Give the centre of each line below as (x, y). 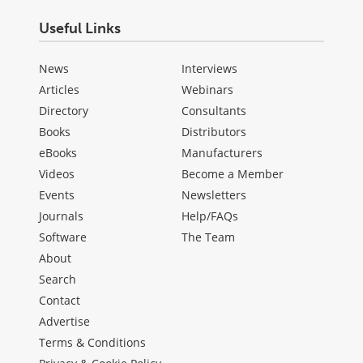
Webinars (207, 90)
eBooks (58, 153)
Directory (64, 111)
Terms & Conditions (92, 343)
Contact (60, 301)
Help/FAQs (210, 216)
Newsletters (214, 195)
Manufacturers (222, 153)
